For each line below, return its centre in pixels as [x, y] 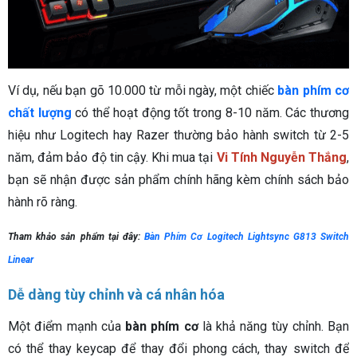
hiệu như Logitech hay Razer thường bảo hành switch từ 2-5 [178, 135]
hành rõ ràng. [43, 202]
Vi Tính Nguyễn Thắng [281, 157]
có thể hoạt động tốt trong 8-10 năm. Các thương [210, 112]
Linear [21, 259]
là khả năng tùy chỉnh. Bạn [273, 326]
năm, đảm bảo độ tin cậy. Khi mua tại [112, 157]
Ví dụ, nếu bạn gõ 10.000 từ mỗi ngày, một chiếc [143, 90]
